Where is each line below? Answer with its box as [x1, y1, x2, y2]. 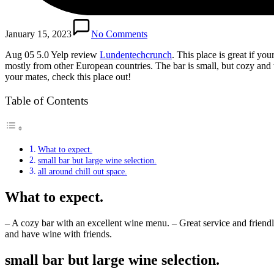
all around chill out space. [37, 166, 127, 176]
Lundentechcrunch [100, 49, 172, 60]
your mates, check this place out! [5, 71, 131, 82]
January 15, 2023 [5, 28, 72, 39]
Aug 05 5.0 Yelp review [5, 49, 100, 60]
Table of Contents [5, 94, 88, 107]
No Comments [91, 28, 147, 39]
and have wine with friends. [5, 228, 112, 239]
